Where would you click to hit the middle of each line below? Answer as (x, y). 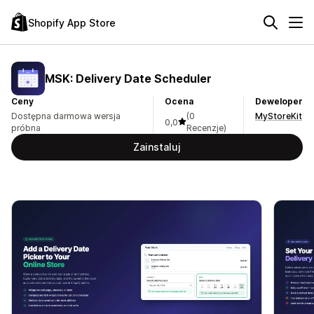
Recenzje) (207, 128)
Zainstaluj (157, 147)
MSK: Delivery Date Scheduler (128, 78)
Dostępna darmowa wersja (66, 116)
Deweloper (279, 101)
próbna (26, 128)
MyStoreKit (279, 116)
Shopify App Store (72, 22)
